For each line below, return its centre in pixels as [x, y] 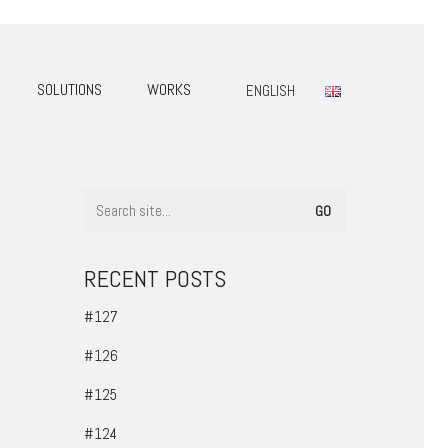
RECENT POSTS [154, 278]
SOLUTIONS [69, 89]
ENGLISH [270, 90]
